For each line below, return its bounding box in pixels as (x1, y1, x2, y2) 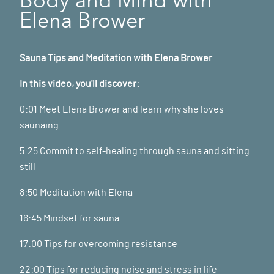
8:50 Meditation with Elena (20, 187, 135, 198)
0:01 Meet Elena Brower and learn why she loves (20, 104, 224, 114)
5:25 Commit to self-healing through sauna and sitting (20, 146, 250, 156)
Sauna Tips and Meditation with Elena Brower (20, 53, 212, 63)
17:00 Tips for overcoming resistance (20, 239, 179, 249)
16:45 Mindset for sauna (20, 213, 121, 223)
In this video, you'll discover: (20, 78, 141, 89)
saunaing (20, 120, 61, 130)
